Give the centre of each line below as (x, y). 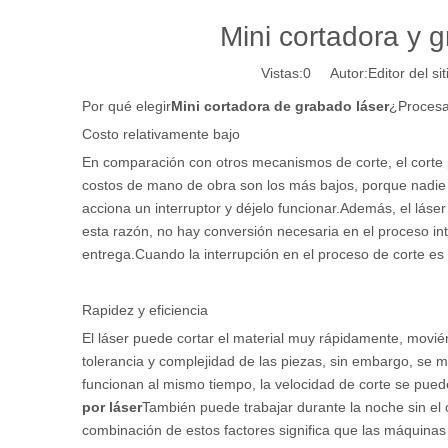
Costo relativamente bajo (161, 134)
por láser (112, 407)
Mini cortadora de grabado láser (280, 106)
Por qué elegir (126, 106)
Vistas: (282, 73)
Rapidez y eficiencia (145, 310)
